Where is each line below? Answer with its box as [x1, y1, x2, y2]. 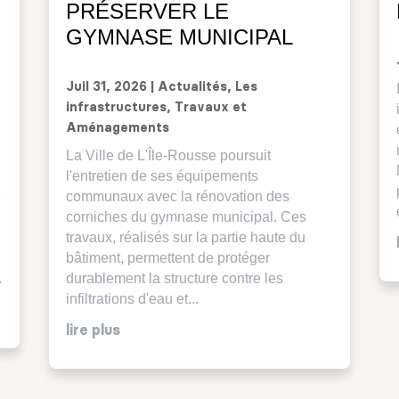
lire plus [65, 322, 120, 338]
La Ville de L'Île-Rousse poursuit [65, 147, 271, 163]
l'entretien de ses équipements [65, 167, 258, 183]
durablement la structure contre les [65, 270, 283, 286]
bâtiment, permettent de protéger [65, 249, 270, 265]
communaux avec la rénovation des [65, 188, 289, 204]
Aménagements [65, 121, 169, 134]
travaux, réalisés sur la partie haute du [65, 229, 305, 245]
